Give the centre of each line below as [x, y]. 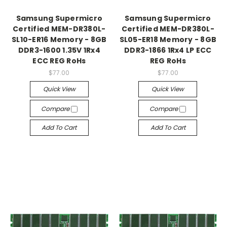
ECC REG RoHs [59, 61]
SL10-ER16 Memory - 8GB [59, 40]
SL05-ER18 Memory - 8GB [168, 40]
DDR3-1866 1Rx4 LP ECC [168, 50]
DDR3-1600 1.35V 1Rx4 [59, 50]
